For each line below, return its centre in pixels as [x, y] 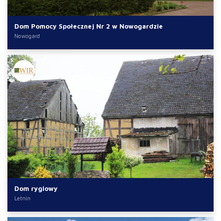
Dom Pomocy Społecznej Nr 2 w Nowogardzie [88, 26]
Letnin [22, 198]
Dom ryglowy [36, 188]
